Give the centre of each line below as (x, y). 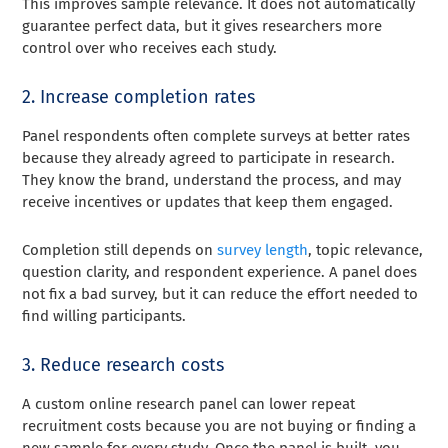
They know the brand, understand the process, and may (212, 180)
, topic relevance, (366, 250)
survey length (263, 250)
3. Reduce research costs (123, 365)
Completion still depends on (120, 250)
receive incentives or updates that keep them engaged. (208, 202)
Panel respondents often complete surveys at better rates (216, 136)
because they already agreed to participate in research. (209, 158)
